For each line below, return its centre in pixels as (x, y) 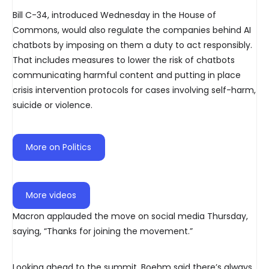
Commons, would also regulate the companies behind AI (132, 30)
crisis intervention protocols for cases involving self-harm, (134, 90)
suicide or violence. (53, 105)
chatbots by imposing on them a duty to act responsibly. (132, 45)
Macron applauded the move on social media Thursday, (130, 216)
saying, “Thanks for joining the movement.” (103, 231)
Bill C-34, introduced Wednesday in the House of (114, 15)
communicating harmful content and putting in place (127, 75)
